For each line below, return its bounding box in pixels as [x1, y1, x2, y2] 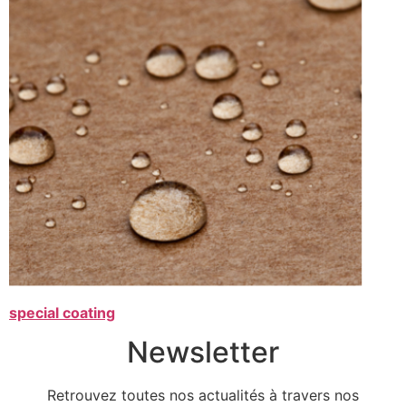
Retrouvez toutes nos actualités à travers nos [47, 385, 359, 404]
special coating [9, 304, 115, 323]
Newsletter [127, 333, 279, 370]
